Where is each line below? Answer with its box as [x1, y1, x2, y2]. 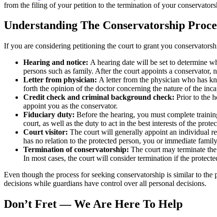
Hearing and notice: [23, 58, 88, 67]
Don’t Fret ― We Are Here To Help [4, 198, 183, 211]
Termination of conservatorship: [23, 145, 129, 154]
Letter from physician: [23, 76, 97, 84]
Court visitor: [23, 128, 68, 137]
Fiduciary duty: [23, 110, 75, 119]
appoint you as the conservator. [23, 102, 118, 110]
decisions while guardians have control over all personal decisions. [4, 179, 206, 188]
